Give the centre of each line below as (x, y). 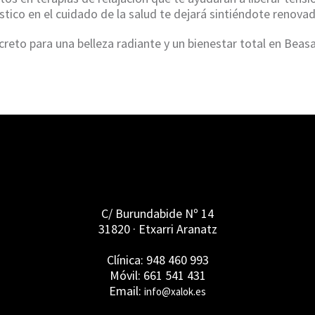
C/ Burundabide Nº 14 (157, 213)
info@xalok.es (175, 291)
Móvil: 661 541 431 (157, 275)
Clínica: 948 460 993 (157, 260)
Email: (127, 291)
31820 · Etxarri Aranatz (157, 229)
